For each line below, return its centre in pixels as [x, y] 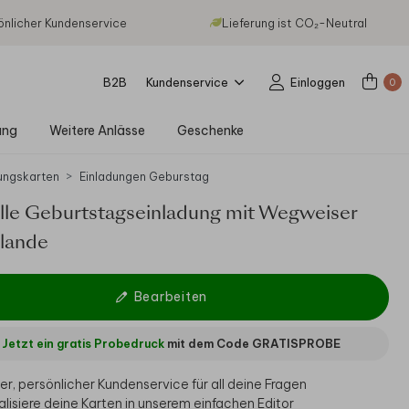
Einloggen [317, 82]
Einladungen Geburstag [145, 177]
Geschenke [210, 130]
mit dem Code [208, 343]
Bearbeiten [171, 297]
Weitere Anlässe [97, 130]
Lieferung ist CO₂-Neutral [295, 23]
